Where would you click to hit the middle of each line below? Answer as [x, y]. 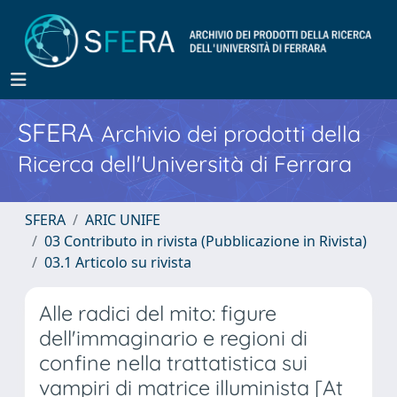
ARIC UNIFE [123, 220]
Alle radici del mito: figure [158, 313]
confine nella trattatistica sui [173, 363]
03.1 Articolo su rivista [118, 262]
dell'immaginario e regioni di [173, 338]
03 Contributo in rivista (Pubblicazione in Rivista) [206, 241]
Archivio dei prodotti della [231, 133]
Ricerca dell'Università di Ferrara [185, 163]
